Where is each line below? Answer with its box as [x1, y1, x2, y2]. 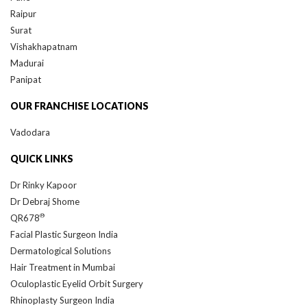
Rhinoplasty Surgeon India [10, 294, 114, 306]
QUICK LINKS [10, 152, 73, 164]
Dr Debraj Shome [10, 195, 79, 207]
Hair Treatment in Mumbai [10, 261, 115, 273]
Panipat [10, 73, 41, 85]
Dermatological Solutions [10, 245, 111, 256]
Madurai [10, 57, 44, 69]
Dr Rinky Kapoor [10, 179, 77, 191]
